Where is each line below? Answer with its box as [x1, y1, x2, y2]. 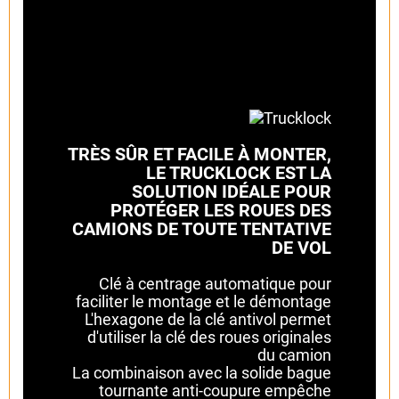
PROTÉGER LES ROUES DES [110, 199, 331, 221]
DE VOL [272, 236, 331, 258]
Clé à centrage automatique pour [99, 273, 331, 293]
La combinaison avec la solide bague [72, 362, 331, 382]
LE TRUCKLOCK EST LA [146, 161, 331, 183]
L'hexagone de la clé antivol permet [85, 309, 331, 329]
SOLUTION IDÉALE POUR [132, 180, 331, 202]
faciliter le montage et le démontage [76, 291, 331, 311]
